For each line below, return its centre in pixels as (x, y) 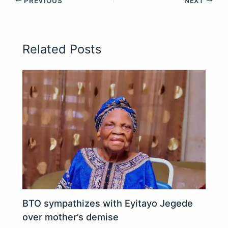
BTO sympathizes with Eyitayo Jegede (108, 203)
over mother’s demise (71, 217)
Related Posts (62, 49)
